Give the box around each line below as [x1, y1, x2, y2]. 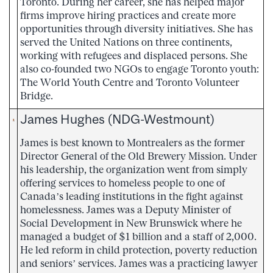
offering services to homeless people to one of [20, 176, 225, 189]
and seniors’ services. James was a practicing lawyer [20, 257, 258, 269]
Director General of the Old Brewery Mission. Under [20, 149, 257, 162]
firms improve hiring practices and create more [20, 9, 236, 21]
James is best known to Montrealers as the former [20, 136, 245, 149]
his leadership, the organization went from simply [20, 163, 247, 175]
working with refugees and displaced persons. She [20, 49, 247, 62]
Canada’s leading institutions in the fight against [20, 190, 243, 202]
